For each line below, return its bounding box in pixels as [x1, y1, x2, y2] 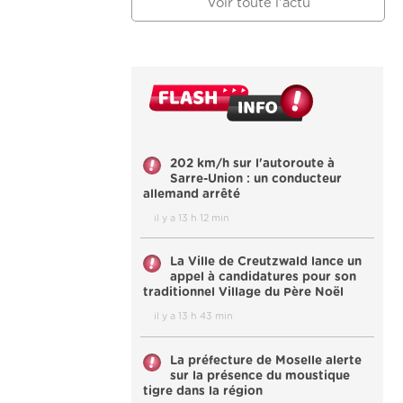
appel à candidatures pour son [170, 271, 356, 284]
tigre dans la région [143, 384, 263, 398]
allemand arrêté [143, 187, 240, 201]
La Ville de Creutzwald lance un [170, 255, 362, 269]
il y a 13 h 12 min [154, 212, 229, 223]
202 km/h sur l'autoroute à [170, 157, 335, 170]
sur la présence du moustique [170, 369, 350, 382]
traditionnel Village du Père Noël [143, 286, 347, 300]
